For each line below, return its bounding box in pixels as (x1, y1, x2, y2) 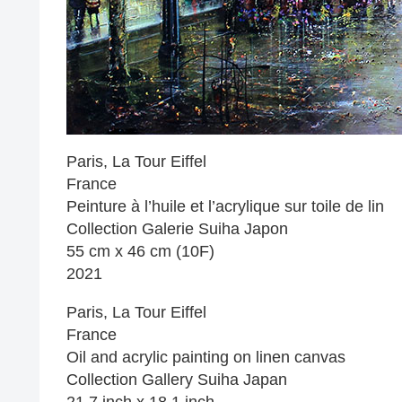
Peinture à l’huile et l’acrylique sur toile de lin (66, 197, 384, 215)
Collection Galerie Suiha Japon (66, 220, 288, 238)
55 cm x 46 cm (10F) (66, 242, 214, 260)
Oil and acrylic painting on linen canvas (66, 348, 345, 366)
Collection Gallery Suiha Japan (66, 371, 287, 389)
